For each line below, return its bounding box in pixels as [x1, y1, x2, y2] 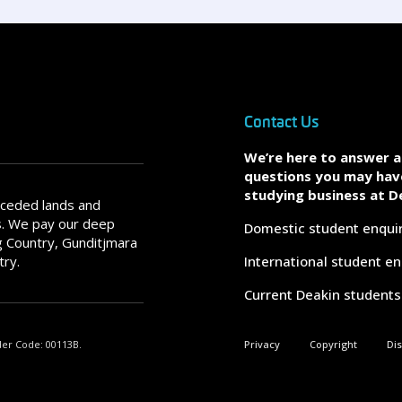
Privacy [244, 337, 280, 351]
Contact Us [244, 111, 319, 133]
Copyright [310, 337, 357, 351]
